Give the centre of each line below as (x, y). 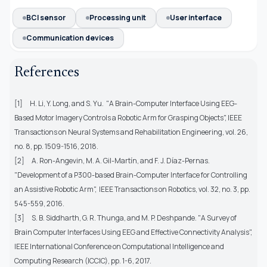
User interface (196, 18)
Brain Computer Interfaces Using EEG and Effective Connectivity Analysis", (133, 232)
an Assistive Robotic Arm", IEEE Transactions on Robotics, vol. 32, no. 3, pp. (132, 190)
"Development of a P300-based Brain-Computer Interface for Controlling (131, 175)
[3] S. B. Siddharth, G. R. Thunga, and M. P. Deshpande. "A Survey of (125, 218)
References (47, 73)
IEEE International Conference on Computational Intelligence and (119, 247)
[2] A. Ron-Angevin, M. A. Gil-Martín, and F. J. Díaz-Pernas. (113, 161)
